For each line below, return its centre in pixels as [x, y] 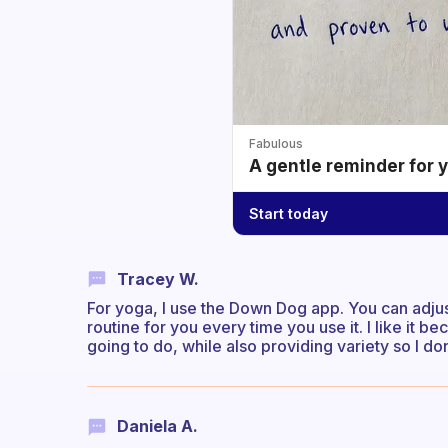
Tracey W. [158, 279]
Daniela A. [157, 426]
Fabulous [276, 144]
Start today [288, 213]
